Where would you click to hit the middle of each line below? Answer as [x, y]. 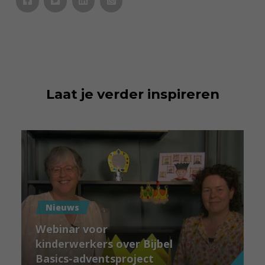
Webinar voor [72, 229]
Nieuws [63, 208]
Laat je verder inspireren [132, 94]
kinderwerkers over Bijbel [104, 244]
